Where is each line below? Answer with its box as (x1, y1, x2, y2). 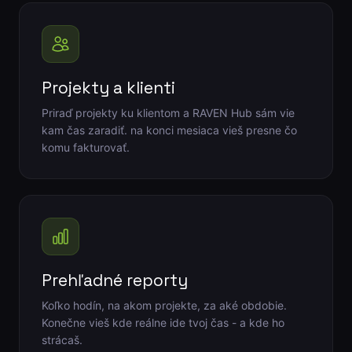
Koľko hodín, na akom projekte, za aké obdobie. (41, 298, 287, 312)
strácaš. (41, 332, 82, 346)
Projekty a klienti (41, 76, 175, 98)
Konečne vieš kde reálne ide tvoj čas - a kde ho (41, 315, 284, 329)
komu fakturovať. (41, 140, 130, 154)
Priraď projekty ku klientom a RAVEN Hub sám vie (41, 105, 295, 119)
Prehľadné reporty (41, 269, 188, 291)
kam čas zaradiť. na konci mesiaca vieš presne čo (41, 123, 297, 137)
